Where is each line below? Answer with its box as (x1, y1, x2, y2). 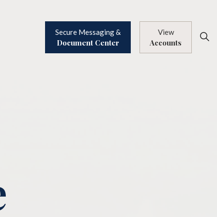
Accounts (150, 38, 182, 48)
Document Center (57, 38, 119, 48)
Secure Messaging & (55, 28, 121, 37)
